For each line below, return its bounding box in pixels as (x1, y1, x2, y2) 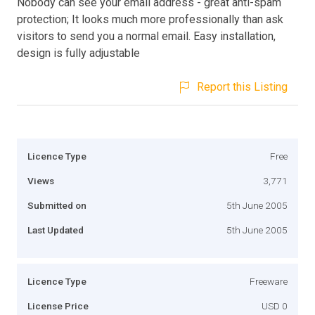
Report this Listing (197, 79, 288, 94)
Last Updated (27, 224, 84, 236)
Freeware (250, 275, 288, 287)
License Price (27, 300, 89, 311)
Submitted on (27, 199, 86, 211)
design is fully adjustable (17, 46, 140, 60)
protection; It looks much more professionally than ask (17, 12, 283, 26)
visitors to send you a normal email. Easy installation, (17, 29, 276, 43)
